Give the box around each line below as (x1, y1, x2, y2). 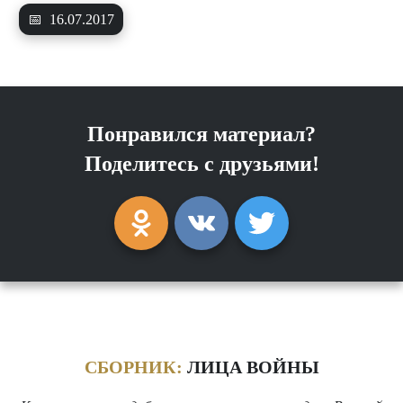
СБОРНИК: (84, 357, 183, 378)
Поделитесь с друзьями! (84, 152, 319, 176)
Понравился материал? (87, 122, 316, 147)
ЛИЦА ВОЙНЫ (182, 357, 319, 378)
